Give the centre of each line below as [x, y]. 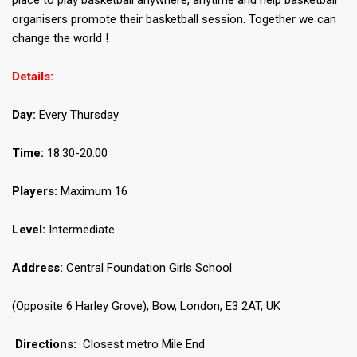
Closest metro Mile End [142, 345]
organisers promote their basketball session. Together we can [174, 20]
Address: [37, 268]
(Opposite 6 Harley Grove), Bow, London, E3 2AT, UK [146, 306]
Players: [35, 192]
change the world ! [60, 39]
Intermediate [80, 230]
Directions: [47, 345]
